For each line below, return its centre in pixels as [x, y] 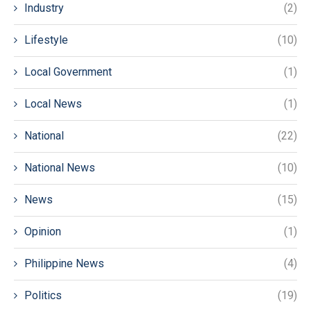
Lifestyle [46, 40]
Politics [43, 295]
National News [60, 167]
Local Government [68, 72]
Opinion [43, 231]
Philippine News [64, 263]
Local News [53, 103]
